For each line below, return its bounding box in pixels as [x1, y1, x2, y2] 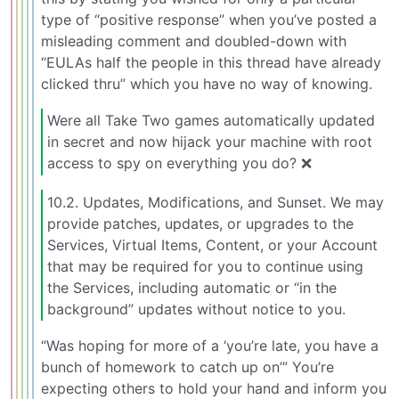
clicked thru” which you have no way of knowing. [41, 74, 372, 93]
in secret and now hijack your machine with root [47, 133, 372, 151]
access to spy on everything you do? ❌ [47, 154, 312, 173]
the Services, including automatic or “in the [47, 278, 337, 297]
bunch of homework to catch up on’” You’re [41, 358, 334, 377]
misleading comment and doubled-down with [41, 31, 346, 50]
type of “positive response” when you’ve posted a [41, 10, 377, 28]
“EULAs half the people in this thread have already [41, 53, 381, 71]
